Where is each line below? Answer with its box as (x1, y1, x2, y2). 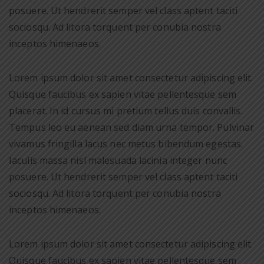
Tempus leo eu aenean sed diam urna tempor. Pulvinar (9, 121, 255, 134)
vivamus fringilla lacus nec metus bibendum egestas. (9, 137, 243, 150)
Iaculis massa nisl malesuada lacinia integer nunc (9, 154, 227, 167)
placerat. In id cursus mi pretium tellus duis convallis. (9, 104, 243, 117)
